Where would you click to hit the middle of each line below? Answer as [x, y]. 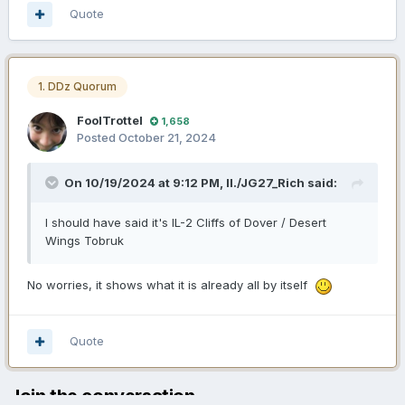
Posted [98, 138]
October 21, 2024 [167, 138]
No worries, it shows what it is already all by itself [171, 285]
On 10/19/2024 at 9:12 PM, [145, 183]
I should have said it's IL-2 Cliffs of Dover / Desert [186, 223]
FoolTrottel [110, 121]
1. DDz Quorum [77, 87]
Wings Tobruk [85, 241]
